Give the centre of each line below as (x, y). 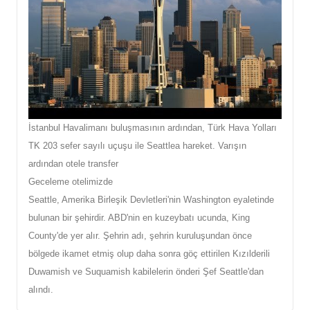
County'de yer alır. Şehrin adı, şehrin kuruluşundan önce (140, 235)
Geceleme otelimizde (71, 181)
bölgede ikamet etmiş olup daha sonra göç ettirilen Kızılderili (149, 253)
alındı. (41, 289)
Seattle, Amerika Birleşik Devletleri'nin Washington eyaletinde (151, 199)
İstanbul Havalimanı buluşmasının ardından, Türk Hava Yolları (153, 127)
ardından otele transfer (73, 163)
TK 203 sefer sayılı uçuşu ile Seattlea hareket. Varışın (137, 145)
